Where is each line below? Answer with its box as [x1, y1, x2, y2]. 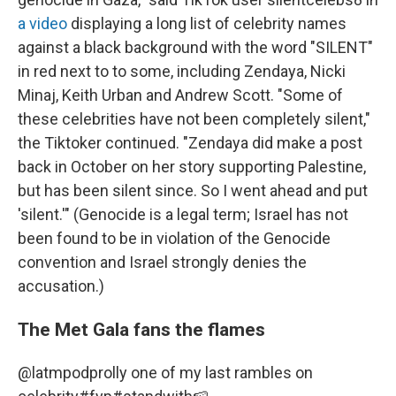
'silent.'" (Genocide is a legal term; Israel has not [18, 204, 348, 224]
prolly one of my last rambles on [89, 362, 313, 382]
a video [18, 13, 67, 33]
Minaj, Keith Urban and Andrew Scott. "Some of [18, 85, 343, 104]
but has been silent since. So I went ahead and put [18, 180, 368, 200]
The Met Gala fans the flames [18, 317, 265, 340]
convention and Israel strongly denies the [18, 252, 307, 271]
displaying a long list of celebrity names [67, 13, 346, 33]
